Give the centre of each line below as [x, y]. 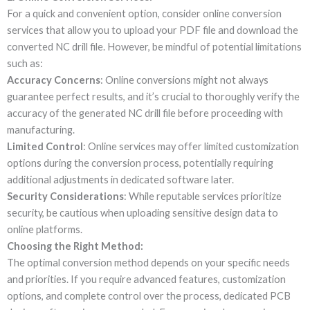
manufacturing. [41, 129]
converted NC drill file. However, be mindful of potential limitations [154, 46]
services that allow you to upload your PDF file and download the [153, 30]
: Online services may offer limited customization [191, 146]
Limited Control [45, 146]
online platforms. [45, 229]
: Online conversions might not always [184, 80]
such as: [25, 63]
